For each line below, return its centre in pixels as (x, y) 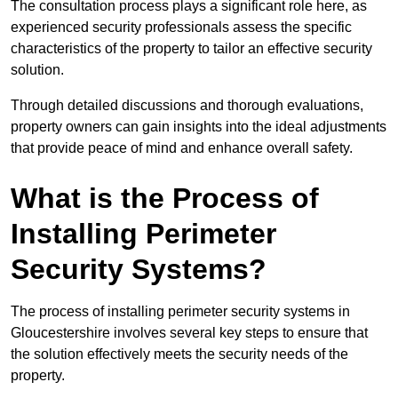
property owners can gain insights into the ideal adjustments (199, 127)
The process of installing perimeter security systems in (180, 312)
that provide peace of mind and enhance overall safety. (182, 148)
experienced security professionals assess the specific (181, 28)
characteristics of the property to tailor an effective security (191, 49)
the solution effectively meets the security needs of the (179, 354)
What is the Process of (165, 199)
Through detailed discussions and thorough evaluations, (187, 106)
